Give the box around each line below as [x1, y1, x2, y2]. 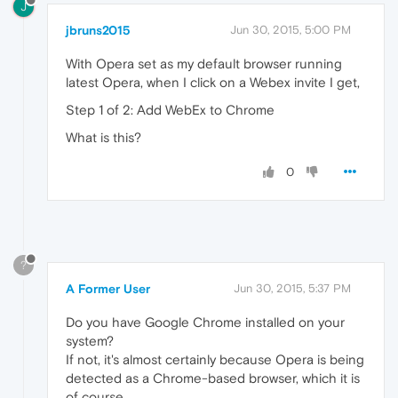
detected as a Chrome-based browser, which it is [66, 370, 360, 386]
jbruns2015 [66, 22, 131, 37]
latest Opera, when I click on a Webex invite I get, [66, 74, 360, 90]
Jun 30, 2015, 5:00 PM [230, 22, 351, 36]
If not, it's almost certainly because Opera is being [66, 351, 364, 367]
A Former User [66, 281, 150, 296]
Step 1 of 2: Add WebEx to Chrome [66, 101, 275, 117]
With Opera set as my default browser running [66, 55, 342, 71]
